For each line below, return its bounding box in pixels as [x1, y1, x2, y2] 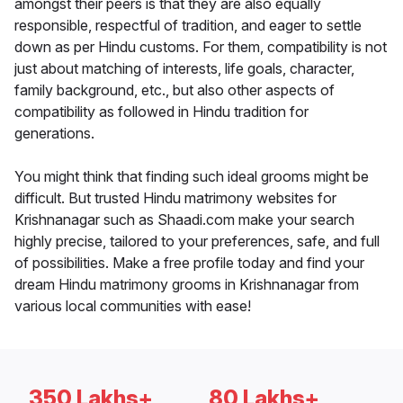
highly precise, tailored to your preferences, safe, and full [14, 232, 380, 251]
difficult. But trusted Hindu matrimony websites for [14, 189, 336, 208]
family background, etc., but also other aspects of [14, 81, 335, 100]
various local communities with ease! [14, 297, 251, 316]
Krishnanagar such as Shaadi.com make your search [14, 210, 354, 229]
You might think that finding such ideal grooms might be [14, 167, 369, 186]
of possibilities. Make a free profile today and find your [14, 254, 364, 273]
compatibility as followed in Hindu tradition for [14, 103, 309, 121]
